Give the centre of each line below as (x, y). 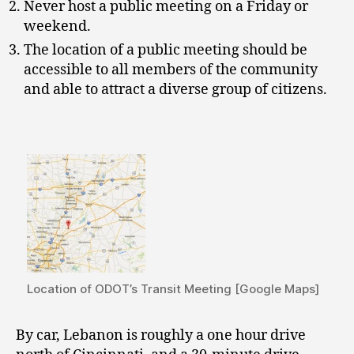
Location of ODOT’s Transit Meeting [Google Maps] (173, 288)
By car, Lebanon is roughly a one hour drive (161, 335)
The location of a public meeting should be (166, 51)
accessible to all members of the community (171, 70)
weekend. (57, 27)
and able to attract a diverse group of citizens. (175, 90)
